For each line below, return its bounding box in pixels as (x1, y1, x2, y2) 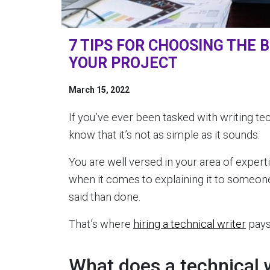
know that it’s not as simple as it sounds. (69, 128, 260, 141)
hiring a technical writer (133, 218, 246, 230)
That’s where (69, 218, 133, 230)
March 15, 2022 (69, 85, 130, 95)
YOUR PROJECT (69, 54, 178, 72)
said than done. (69, 190, 140, 203)
